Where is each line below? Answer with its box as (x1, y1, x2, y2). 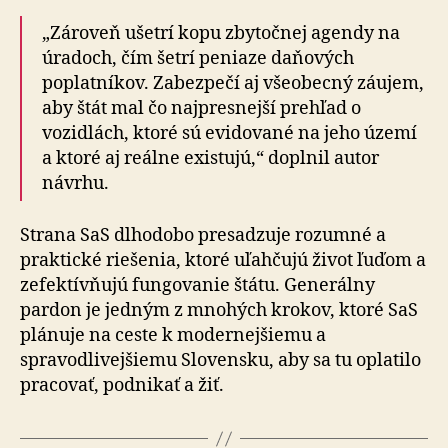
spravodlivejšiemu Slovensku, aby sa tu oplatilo (20, 349, 421, 372)
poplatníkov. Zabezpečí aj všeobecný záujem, (42, 71, 424, 95)
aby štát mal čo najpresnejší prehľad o (42, 96, 361, 120)
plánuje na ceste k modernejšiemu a (20, 324, 326, 347)
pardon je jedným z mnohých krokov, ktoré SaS (20, 299, 418, 322)
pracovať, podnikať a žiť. (20, 374, 224, 397)
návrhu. (42, 171, 109, 195)
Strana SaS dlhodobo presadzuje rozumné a (20, 224, 386, 247)
